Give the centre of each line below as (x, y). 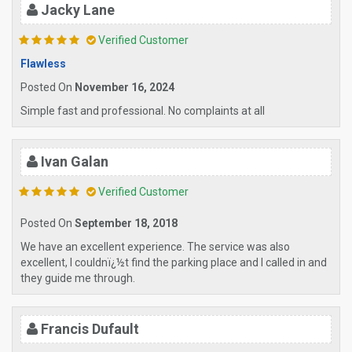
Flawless (43, 64)
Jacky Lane (78, 10)
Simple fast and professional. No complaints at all (143, 111)
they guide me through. (78, 278)
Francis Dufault (90, 329)
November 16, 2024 (125, 87)
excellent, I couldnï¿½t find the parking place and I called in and (174, 262)
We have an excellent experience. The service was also (155, 247)
